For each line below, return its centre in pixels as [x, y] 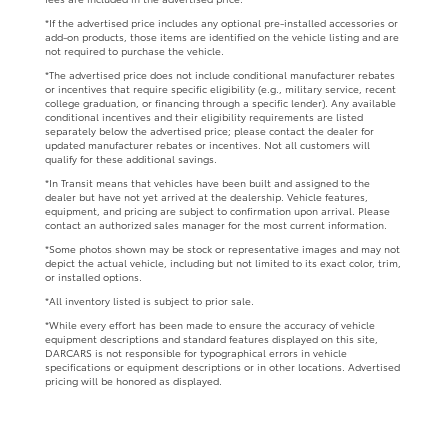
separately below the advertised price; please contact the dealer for [209, 130]
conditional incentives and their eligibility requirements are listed [204, 116]
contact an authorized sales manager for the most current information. [216, 224]
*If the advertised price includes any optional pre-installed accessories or [221, 22]
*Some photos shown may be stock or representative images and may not [222, 248]
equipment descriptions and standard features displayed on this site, [211, 338]
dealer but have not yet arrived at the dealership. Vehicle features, [206, 196]
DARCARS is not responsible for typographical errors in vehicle [196, 352]
